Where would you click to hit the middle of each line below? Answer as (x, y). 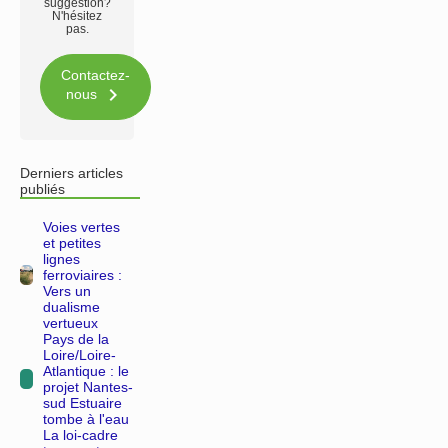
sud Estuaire (82, 402)
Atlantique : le (86, 370)
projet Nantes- (88, 386)
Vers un (67, 290)
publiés (42, 188)
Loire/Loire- (79, 354)
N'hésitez (77, 15)
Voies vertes (81, 226)
